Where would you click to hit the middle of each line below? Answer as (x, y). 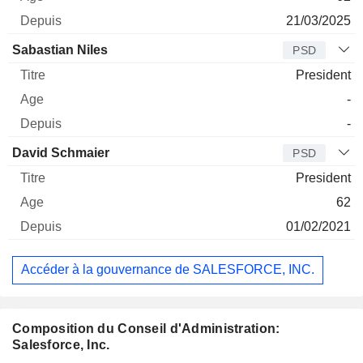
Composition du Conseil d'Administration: (146, 328)
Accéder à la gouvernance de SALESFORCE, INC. (168, 270)
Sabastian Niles (60, 49)
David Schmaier (61, 152)
